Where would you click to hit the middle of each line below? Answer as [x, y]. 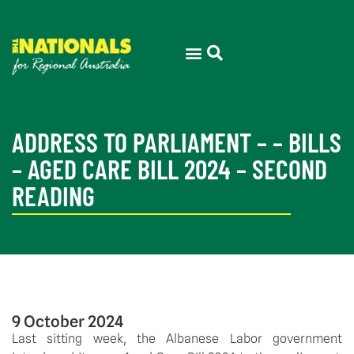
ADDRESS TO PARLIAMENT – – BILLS [177, 142]
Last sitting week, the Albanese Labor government [177, 339]
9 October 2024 [68, 322]
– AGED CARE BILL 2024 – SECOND [169, 169]
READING [53, 196]
